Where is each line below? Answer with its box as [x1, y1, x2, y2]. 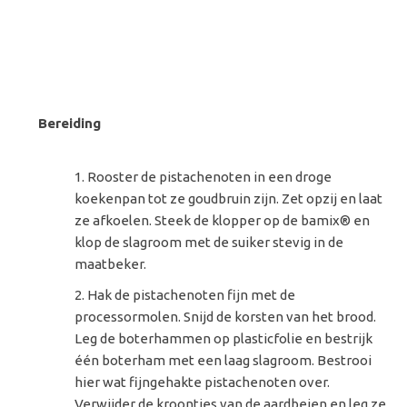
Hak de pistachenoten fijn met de [87, 286, 296, 303]
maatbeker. [74, 255, 147, 272]
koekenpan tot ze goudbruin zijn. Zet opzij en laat [74, 190, 383, 206]
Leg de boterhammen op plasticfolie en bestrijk [74, 330, 373, 346]
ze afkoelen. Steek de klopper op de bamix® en [74, 212, 371, 228]
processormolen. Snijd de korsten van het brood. [74, 308, 377, 324]
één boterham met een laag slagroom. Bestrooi [74, 352, 372, 368]
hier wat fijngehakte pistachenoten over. [74, 373, 331, 390]
